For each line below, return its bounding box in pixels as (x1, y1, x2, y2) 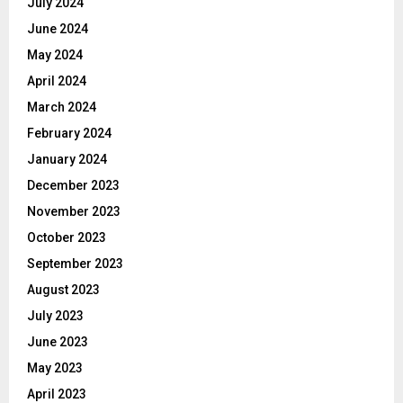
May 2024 (27, 48, 83, 63)
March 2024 (27, 100, 96, 115)
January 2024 (27, 152, 107, 167)
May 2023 (27, 361, 83, 376)
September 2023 (27, 256, 123, 272)
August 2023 (27, 282, 100, 298)
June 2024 (27, 22, 88, 37)
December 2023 (27, 178, 120, 193)
